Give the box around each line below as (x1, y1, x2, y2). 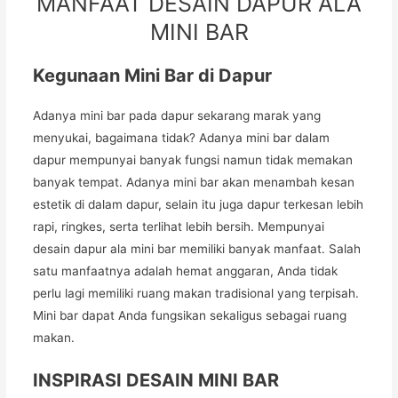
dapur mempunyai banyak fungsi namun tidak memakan (33, 153, 354, 168)
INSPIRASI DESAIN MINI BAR (33, 370, 284, 392)
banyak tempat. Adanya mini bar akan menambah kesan (33, 175, 355, 190)
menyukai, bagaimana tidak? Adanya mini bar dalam (33, 131, 330, 146)
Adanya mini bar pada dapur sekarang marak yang (33, 108, 322, 123)
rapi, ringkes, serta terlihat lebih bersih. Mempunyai (33, 219, 325, 235)
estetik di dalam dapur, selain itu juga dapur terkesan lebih (33, 197, 364, 212)
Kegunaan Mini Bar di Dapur (33, 65, 273, 87)
